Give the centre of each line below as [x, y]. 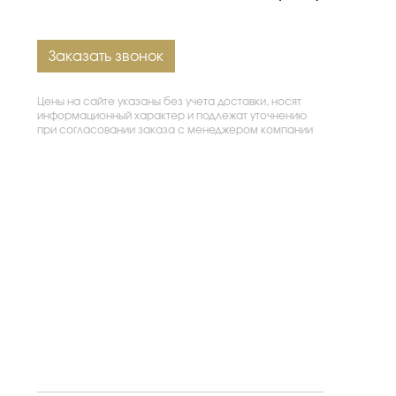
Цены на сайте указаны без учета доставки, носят [170, 102]
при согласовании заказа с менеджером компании [175, 130]
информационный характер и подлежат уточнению [172, 116]
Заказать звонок [106, 57]
